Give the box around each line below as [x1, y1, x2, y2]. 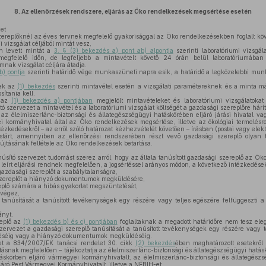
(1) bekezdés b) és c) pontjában [23, 218, 118, 225]
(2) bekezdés [135, 239, 176, 246]
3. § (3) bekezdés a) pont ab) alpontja [53, 47, 173, 54]
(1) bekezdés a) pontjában [11, 97, 93, 104]
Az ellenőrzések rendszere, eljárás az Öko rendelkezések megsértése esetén [21, 8, 252, 15]
